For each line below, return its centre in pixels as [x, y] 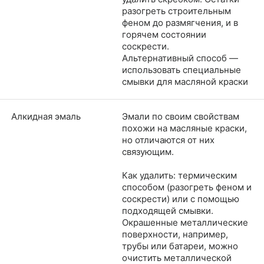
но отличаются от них [168, 140]
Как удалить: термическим [179, 175]
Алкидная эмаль [46, 116]
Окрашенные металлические [185, 222]
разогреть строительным [176, 11]
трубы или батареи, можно [180, 246]
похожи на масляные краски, [184, 128]
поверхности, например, [175, 234]
